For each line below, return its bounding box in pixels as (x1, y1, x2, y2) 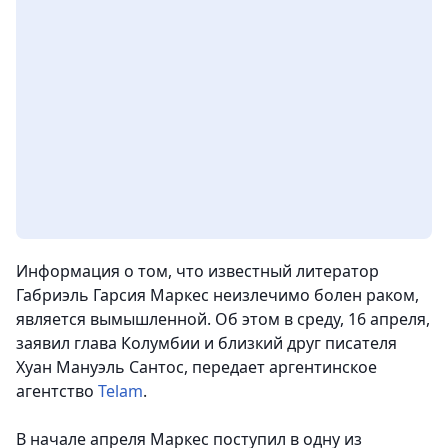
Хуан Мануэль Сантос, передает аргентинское (16, 356, 377, 379)
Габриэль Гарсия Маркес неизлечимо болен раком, (16, 284, 419, 307)
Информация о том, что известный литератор (16, 260, 379, 283)
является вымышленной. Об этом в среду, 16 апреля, (16, 308, 430, 331)
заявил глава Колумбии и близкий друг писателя (16, 332, 397, 355)
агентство (16, 380, 98, 403)
